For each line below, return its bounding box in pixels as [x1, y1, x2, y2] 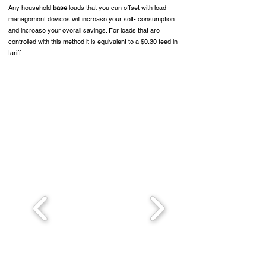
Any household [8, 4, 53, 12]
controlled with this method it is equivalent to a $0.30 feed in [8, 37, 178, 46]
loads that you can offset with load [67, 4, 166, 12]
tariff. [8, 49, 23, 57]
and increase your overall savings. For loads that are [8, 26, 160, 34]
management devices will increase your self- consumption [8, 15, 175, 23]
